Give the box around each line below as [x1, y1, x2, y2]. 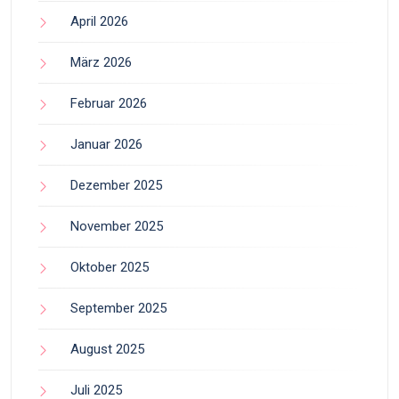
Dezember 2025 [70, 177, 162, 193]
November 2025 [70, 218, 163, 234]
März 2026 [70, 54, 132, 70]
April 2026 [70, 13, 128, 29]
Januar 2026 [70, 136, 142, 152]
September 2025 [70, 300, 167, 316]
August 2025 [70, 341, 144, 357]
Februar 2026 [70, 95, 147, 111]
